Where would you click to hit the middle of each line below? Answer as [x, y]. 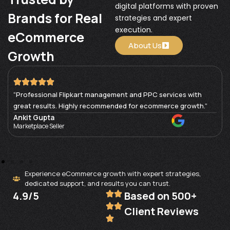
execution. [134, 30]
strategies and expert [154, 18]
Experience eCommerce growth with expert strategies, [112, 173]
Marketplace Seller [39, 126]
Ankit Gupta [34, 117]
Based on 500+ [161, 196]
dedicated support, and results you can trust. [97, 183]
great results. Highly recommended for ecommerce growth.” [110, 106]
